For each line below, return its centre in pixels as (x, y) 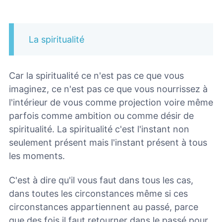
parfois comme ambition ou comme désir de (101, 115)
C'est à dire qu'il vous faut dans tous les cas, (101, 180)
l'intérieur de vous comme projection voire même (111, 102)
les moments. (37, 156)
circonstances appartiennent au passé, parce (104, 207)
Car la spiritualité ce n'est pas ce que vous (96, 75)
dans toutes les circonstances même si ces (98, 193)
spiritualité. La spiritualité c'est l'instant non (99, 129)
